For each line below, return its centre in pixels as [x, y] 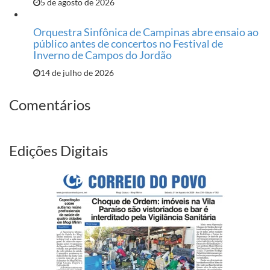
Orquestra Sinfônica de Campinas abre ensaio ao [146, 32]
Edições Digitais [58, 150]
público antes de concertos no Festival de [128, 43]
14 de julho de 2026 [77, 72]
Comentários [50, 104]
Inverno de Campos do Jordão [102, 55]
